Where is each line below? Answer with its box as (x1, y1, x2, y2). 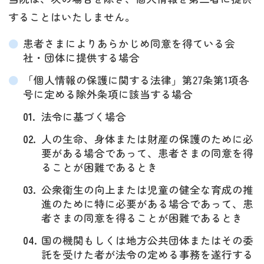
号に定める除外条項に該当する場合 (22, 86, 193, 101)
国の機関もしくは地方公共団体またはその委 (41, 232, 253, 247)
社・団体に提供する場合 (22, 49, 140, 65)
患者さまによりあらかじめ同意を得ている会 (22, 35, 235, 51)
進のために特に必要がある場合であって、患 (41, 196, 253, 211)
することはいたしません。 (8, 9, 136, 25)
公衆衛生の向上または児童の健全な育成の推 (41, 181, 253, 197)
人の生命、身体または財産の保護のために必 (41, 131, 253, 146)
